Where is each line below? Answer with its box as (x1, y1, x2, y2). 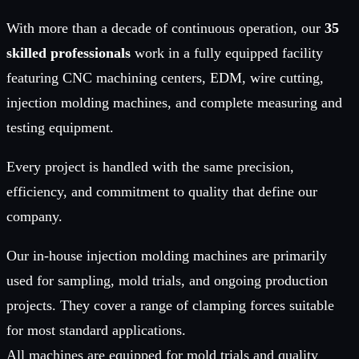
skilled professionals (6, 44, 131, 61)
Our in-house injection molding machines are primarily (6, 247, 327, 264)
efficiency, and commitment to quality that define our (6, 183, 317, 200)
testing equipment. (6, 119, 114, 135)
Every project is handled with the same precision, (6, 158, 294, 175)
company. (6, 208, 63, 224)
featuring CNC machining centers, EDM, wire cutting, (6, 69, 324, 86)
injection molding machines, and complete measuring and (6, 94, 342, 111)
